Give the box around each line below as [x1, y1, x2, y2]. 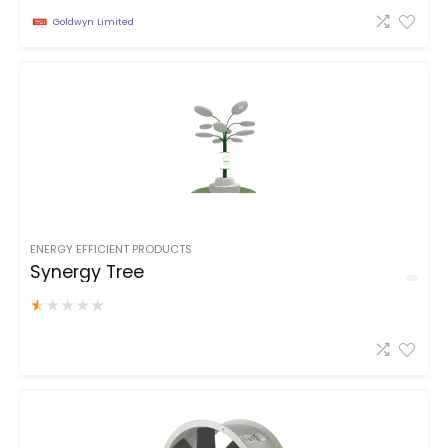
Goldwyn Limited [53, 15, 134, 29]
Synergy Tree [30, 259, 144, 284]
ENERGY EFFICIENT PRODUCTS [30, 240, 192, 257]
